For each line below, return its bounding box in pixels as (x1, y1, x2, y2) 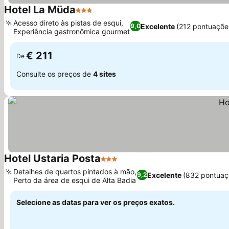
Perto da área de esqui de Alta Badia (13, 176, 136, 185)
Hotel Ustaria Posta (4, 152, 101, 165)
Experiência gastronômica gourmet (13, 27, 130, 36)
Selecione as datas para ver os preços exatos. (16, 198, 175, 207)
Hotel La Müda (4, 4, 76, 16)
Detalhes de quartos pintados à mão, (13, 167, 136, 176)
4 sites (93, 69, 116, 78)
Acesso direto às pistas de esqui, (13, 18, 123, 27)
